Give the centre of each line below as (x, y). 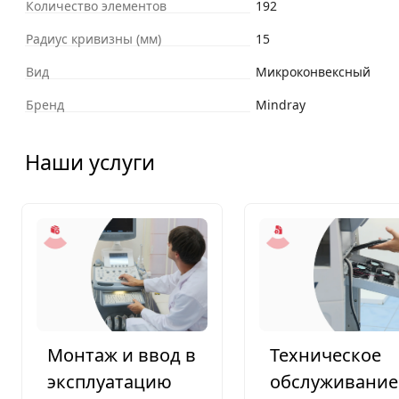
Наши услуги (90, 163)
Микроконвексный (313, 72)
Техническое (326, 355)
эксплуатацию (110, 382)
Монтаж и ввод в (122, 355)
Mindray (281, 105)
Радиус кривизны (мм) (94, 39)
